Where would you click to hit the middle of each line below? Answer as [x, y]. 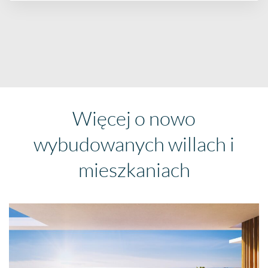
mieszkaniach [134, 169]
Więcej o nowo [134, 118]
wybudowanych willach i [134, 144]
